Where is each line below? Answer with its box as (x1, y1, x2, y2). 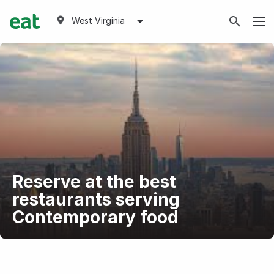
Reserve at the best (12, 171, 176, 192)
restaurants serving (12, 189, 180, 210)
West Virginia (72, 15, 125, 26)
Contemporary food (12, 207, 179, 228)
